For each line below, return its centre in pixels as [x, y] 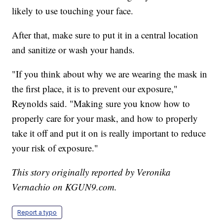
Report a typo [37, 213]
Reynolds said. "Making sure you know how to [101, 104]
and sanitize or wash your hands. [74, 50]
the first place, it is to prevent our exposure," [95, 89]
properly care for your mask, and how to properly [105, 118]
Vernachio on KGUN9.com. [65, 187]
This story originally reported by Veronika [92, 172]
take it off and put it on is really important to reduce [109, 133]
